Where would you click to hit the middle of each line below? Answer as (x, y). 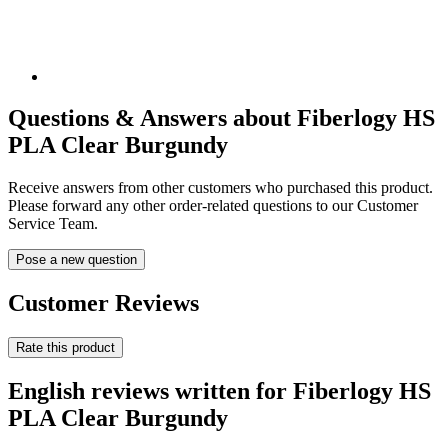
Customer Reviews (103, 303)
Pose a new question (76, 260)
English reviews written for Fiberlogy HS (219, 391)
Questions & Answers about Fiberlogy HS (221, 118)
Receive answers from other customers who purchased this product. (220, 188)
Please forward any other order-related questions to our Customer (213, 206)
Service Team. (53, 224)
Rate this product (65, 348)
